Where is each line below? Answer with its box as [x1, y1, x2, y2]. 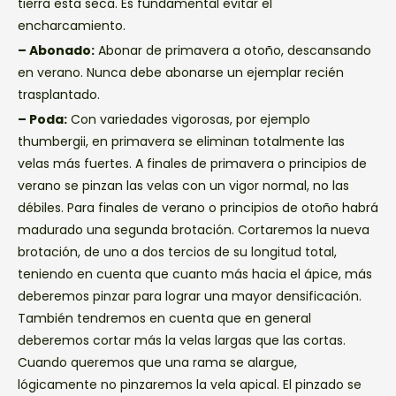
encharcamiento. [18, 17, 126, 35]
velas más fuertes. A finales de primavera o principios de [18, 154, 367, 172]
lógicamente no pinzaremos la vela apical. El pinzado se [18, 375, 362, 393]
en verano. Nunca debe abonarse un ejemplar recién [18, 64, 344, 82]
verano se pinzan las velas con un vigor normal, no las [18, 176, 349, 194]
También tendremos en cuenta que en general [18, 308, 311, 327]
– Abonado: [18, 42, 95, 60]
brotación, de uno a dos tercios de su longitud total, [18, 242, 337, 261]
